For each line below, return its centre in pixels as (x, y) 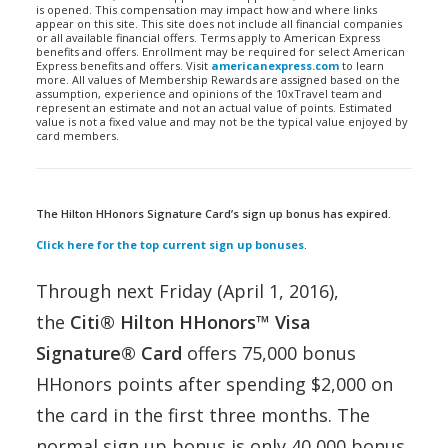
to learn (361, 65)
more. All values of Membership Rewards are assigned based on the (218, 79)
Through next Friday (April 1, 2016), (187, 291)
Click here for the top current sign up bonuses (170, 244)
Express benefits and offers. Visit (123, 65)
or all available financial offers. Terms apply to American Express (208, 37)
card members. (77, 135)
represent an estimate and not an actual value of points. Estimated (214, 107)
